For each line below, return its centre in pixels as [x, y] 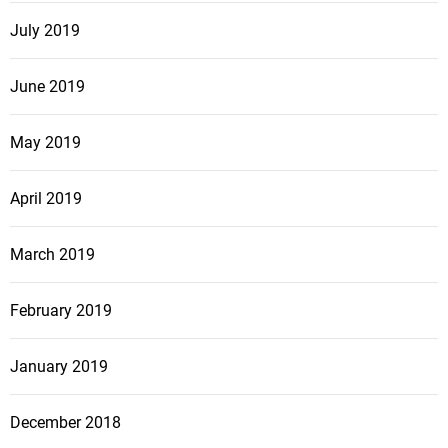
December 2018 [65, 423]
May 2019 [45, 143]
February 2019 [61, 311]
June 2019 [47, 87]
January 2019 [59, 367]
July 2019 [45, 31]
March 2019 [52, 255]
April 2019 [46, 199]
